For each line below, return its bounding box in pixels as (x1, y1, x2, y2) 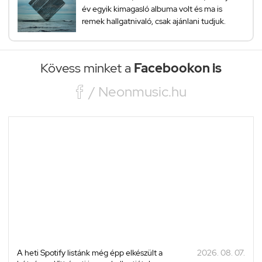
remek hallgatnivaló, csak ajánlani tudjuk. (82, 15, 226, 26)
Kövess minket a (40, 59, 134, 77)
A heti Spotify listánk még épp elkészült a (17, 247, 163, 258)
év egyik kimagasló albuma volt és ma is (82, 3, 222, 14)
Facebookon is (134, 59, 222, 77)
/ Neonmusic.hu (88, 82, 187, 101)
